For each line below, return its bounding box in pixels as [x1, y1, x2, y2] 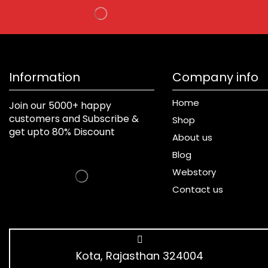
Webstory [172, 165, 216, 178]
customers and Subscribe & [9, 111, 139, 126]
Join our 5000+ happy [9, 98, 111, 112]
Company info [172, 68, 258, 86]
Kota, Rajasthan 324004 [76, 248, 204, 263]
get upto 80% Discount [9, 124, 115, 139]
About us [172, 130, 212, 144]
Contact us [172, 182, 223, 196]
